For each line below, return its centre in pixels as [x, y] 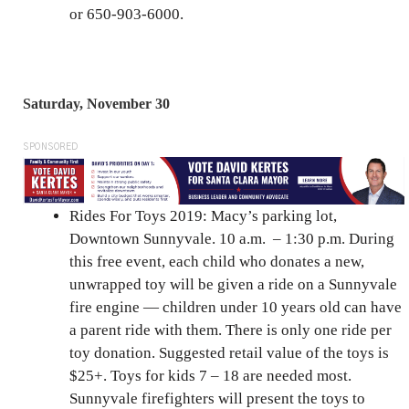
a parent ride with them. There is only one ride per [231, 330]
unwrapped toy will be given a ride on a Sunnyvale [233, 284]
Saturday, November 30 [96, 103]
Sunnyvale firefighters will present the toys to [217, 398]
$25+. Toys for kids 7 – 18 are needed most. [210, 375]
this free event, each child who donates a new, [217, 261]
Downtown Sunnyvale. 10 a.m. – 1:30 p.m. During [232, 238]
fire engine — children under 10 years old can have [236, 307]
